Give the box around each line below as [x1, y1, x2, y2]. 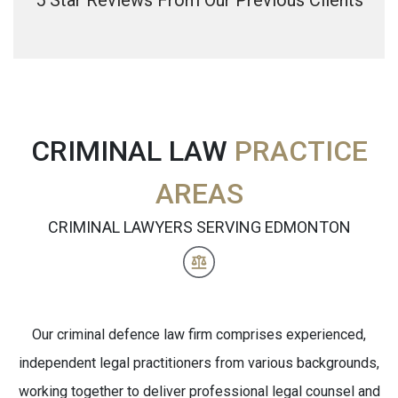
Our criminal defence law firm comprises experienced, [32, 326, 366, 343]
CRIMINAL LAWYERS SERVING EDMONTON [47, 218, 351, 236]
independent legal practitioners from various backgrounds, [19, 354, 379, 371]
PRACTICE [234, 134, 368, 168]
